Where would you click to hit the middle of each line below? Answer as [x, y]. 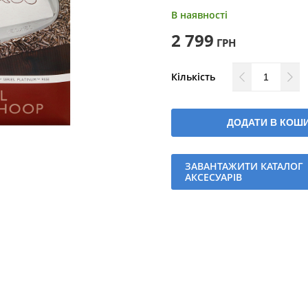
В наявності [199, 15]
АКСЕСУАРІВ [213, 177]
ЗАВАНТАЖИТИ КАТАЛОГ [244, 166]
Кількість [193, 77]
